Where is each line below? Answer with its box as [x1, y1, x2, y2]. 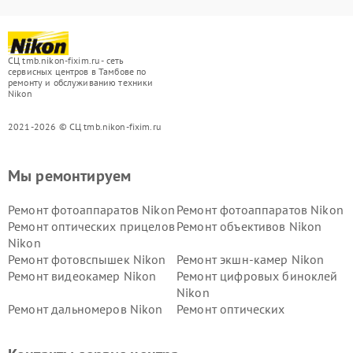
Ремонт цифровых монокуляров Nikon [8, 334, 225, 350]
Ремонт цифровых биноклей [176, 268, 338, 284]
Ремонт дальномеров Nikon [8, 301, 163, 317]
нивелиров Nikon [176, 318, 275, 333]
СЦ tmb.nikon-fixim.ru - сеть [8, 54, 124, 66]
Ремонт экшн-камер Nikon [176, 251, 325, 267]
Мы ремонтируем [8, 165, 132, 186]
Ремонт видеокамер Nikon [8, 268, 157, 284]
